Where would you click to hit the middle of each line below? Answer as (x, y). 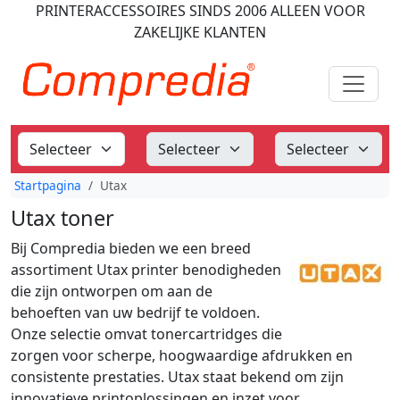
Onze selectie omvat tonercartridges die (146, 334)
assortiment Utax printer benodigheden (146, 270)
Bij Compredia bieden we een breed (131, 248)
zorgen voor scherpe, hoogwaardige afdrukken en (182, 355)
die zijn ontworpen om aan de (112, 291)
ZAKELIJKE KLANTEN (200, 32)
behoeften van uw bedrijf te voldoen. (135, 312)
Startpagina (48, 185)
